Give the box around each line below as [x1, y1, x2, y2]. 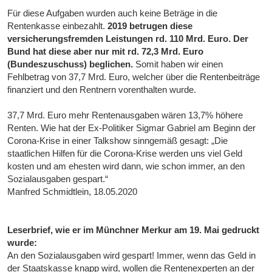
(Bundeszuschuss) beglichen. [7, 59, 136, 70]
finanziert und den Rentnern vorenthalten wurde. [7, 84, 197, 95]
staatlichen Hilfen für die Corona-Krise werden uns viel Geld [7, 148, 243, 159]
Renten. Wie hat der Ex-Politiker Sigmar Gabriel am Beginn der [7, 123, 256, 134]
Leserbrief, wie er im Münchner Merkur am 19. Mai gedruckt [7, 225, 260, 236]
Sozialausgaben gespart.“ [7, 174, 109, 185]
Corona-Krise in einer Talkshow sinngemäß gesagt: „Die [7, 135, 228, 146]
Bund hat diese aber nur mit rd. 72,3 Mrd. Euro [7, 46, 204, 57]
